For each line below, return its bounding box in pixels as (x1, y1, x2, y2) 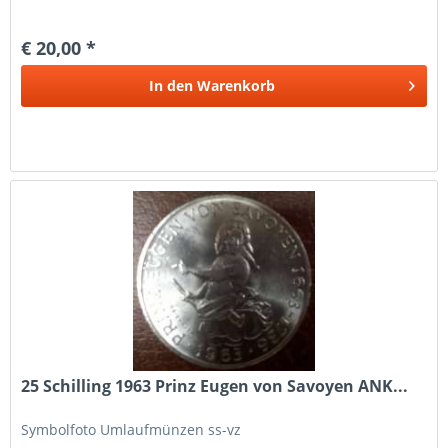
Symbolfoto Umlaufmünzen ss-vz (21, 420, 242, 440)
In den (149, 75, 194, 95)
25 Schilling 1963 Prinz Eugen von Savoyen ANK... (21, 375, 409, 398)
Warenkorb (197, 75, 276, 95)
